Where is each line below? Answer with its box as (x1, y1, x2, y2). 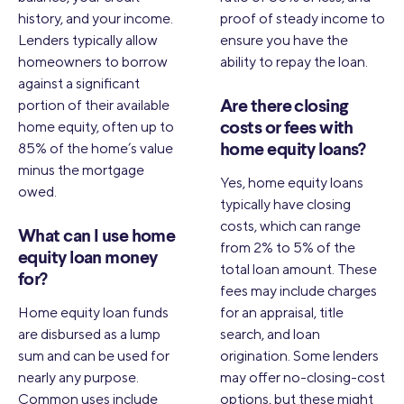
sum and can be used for (18, 346, 170, 364)
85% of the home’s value (18, 139, 173, 157)
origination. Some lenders (220, 346, 379, 364)
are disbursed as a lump (18, 325, 161, 343)
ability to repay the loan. (220, 52, 368, 70)
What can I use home (18, 227, 176, 246)
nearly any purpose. (18, 368, 139, 386)
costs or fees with (220, 119, 353, 138)
